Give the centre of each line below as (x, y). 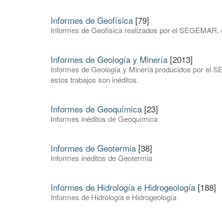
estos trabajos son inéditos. (95, 80)
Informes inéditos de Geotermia (101, 158)
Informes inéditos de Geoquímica (104, 119)
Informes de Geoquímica (96, 109)
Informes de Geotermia (93, 148)
